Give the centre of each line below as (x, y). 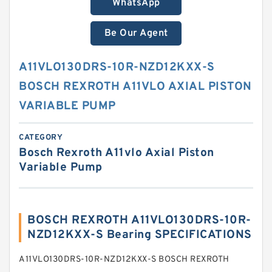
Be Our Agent (136, 33)
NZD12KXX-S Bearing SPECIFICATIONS (140, 235)
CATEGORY (41, 138)
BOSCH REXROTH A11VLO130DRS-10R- (139, 220)
